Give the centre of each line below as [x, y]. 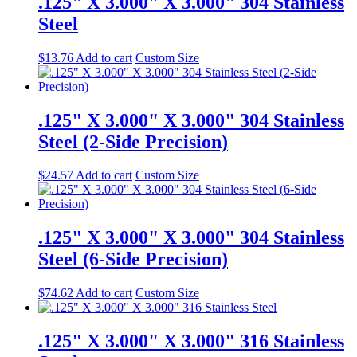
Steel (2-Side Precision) [133, 141]
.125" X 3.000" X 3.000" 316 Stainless [191, 341]
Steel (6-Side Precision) [133, 259]
